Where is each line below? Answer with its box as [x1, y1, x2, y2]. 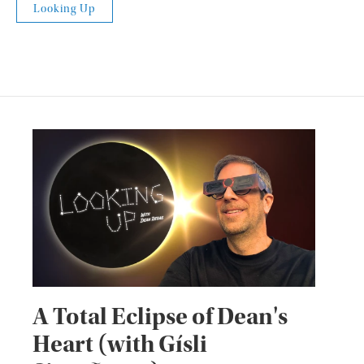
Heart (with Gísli [32, 329, 207, 358]
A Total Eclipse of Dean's [32, 301, 288, 331]
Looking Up [33, 2, 96, 15]
